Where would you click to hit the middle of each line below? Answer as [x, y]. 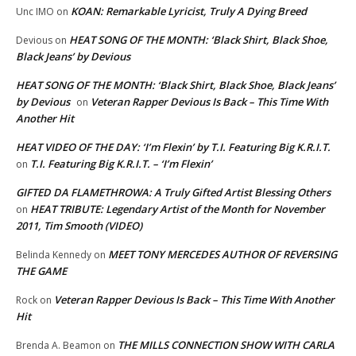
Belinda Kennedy [54, 254]
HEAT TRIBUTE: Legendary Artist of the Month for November [178, 209]
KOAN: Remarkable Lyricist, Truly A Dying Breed [189, 11]
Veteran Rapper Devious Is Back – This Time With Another [194, 299]
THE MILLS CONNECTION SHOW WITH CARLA [226, 344]
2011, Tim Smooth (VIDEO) [79, 225]
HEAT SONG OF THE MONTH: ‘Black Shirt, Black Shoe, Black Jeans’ [176, 85]
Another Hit [45, 118]
